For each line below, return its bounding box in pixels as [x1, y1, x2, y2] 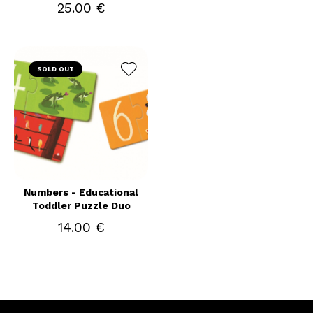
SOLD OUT [37, 66, 74, 73]
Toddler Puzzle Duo [31, 200, 131, 211]
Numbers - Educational [24, 187, 138, 198]
